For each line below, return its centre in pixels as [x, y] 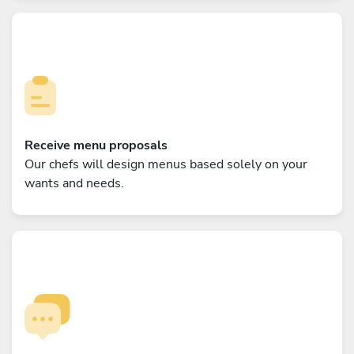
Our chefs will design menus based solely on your [166, 164]
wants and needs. [74, 183]
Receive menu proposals [96, 145]
